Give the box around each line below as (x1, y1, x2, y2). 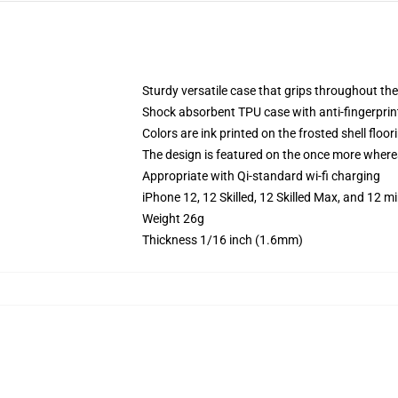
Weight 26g (142, 211, 204, 226)
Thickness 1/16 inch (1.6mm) (142, 233, 303, 247)
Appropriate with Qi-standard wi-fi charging (142, 169, 380, 183)
